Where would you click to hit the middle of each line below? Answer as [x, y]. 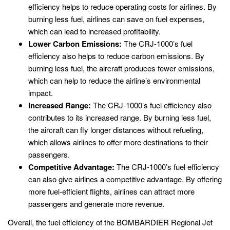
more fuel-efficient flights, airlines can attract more [111, 191]
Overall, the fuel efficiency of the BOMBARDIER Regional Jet [110, 222]
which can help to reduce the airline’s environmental [114, 81]
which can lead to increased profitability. [94, 31]
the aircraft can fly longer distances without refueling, [116, 130]
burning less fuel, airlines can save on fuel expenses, [116, 19]
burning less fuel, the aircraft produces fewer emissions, [121, 68]
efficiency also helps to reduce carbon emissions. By [116, 56]
